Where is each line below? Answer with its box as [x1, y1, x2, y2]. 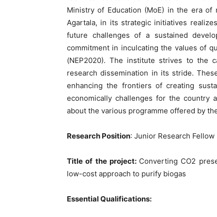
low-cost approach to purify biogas [67, 169, 186, 178]
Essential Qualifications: [67, 194, 152, 203]
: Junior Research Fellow [130, 131, 215, 140]
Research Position [67, 131, 130, 140]
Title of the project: [67, 156, 139, 166]
